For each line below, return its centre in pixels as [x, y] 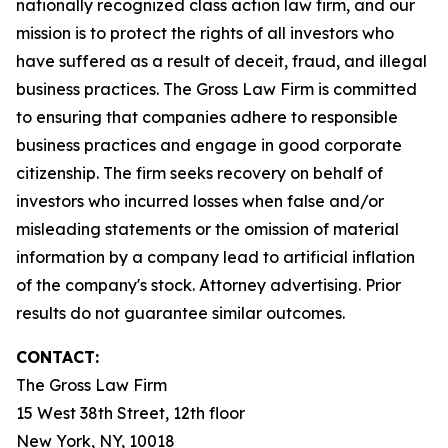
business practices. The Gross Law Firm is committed [216, 89]
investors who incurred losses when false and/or [200, 201]
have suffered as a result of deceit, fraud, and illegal [221, 61]
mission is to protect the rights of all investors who [205, 33]
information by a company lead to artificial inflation [215, 257]
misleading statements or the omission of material [207, 229]
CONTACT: [57, 357]
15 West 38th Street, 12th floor [130, 413]
